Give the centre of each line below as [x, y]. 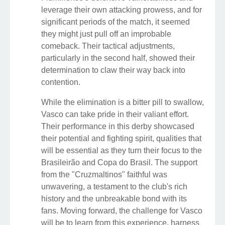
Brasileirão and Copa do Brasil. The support [119, 163]
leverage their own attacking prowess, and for [122, 10]
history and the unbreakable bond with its [114, 199]
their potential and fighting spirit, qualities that [121, 139]
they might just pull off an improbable [106, 34]
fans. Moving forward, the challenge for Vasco [122, 211]
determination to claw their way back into [113, 70]
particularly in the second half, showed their [118, 58]
